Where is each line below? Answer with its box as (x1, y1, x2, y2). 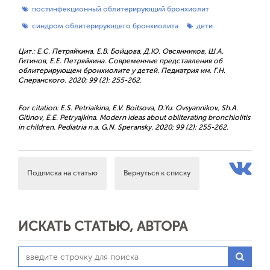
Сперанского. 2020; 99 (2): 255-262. (18, 76, 142, 84)
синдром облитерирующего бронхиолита (32, 22, 178, 30)
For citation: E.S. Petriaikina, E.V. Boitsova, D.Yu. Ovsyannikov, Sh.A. (18, 104, 238, 112)
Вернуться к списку (124, 169, 190, 177)
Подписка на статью (27, 169, 98, 177)
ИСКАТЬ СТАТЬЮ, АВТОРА (18, 219, 187, 234)
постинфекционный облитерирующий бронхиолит (32, 5, 209, 13)
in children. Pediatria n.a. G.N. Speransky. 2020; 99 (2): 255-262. (18, 123, 228, 131)
